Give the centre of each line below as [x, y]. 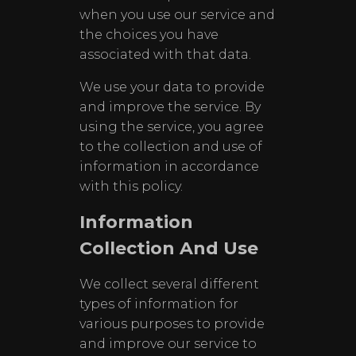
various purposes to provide [172, 324]
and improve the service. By [170, 107]
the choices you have [149, 35]
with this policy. [131, 186]
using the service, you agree [172, 127]
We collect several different [169, 284]
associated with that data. [165, 54]
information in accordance [169, 166]
